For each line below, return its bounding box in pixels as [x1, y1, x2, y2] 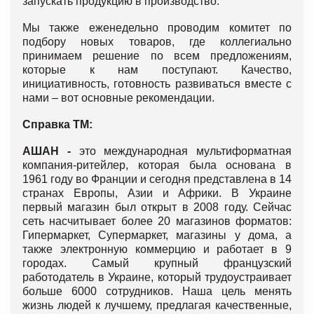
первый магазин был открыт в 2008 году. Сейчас [22, 200, 292, 213]
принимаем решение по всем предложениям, [22, 49, 292, 62]
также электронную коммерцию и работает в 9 [22, 243, 292, 255]
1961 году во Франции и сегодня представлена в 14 [22, 172, 292, 185]
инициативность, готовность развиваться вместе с [22, 77, 292, 90]
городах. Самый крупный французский [22, 257, 292, 269]
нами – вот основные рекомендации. [22, 91, 214, 104]
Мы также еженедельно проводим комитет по [22, 21, 292, 34]
